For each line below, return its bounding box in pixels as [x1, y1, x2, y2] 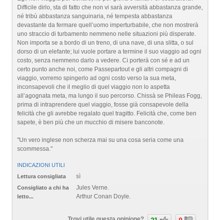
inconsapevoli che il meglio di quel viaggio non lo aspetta [17, 83, 170, 90]
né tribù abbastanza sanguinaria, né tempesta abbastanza [17, 13, 172, 20]
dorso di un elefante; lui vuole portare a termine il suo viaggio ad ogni [17, 48, 201, 55]
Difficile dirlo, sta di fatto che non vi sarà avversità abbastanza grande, [17, 4, 203, 11]
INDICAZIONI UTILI [17, 162, 65, 168]
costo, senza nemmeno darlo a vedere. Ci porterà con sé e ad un [17, 57, 190, 64]
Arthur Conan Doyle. [76, 193, 131, 200]
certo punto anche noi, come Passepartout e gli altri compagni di [17, 66, 188, 73]
